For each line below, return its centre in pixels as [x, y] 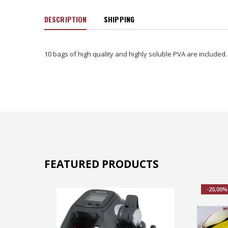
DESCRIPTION [66, 19]
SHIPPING [119, 19]
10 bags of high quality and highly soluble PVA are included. [136, 54]
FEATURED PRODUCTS [102, 164]
